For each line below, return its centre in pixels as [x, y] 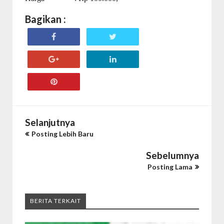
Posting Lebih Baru [62, 134]
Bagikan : [45, 19]
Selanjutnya [50, 122]
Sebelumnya [172, 155]
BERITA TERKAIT [55, 201]
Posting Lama [170, 167]
